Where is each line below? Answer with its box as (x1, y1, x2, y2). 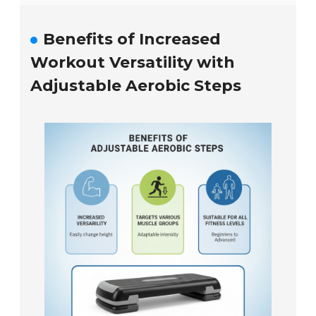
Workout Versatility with (30, 53, 236, 73)
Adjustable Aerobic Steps (30, 76, 242, 96)
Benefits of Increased (43, 30, 221, 49)
